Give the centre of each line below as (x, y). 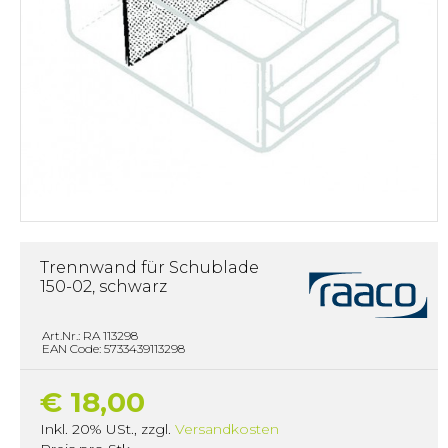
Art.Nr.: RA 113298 (90, 335)
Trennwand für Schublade (149, 267)
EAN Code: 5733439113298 (113, 348)
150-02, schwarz (103, 286)
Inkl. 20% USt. (87, 428)
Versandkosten (227, 428)
